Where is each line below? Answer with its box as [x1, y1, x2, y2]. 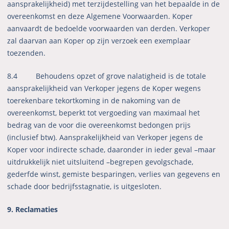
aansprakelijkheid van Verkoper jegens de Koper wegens [7, 83, 201, 94]
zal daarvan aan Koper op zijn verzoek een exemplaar [7, 36, 191, 46]
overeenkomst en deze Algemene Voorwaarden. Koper [7, 11, 193, 21]
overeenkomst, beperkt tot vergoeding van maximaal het [7, 108, 200, 118]
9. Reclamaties [7, 204, 58, 215]
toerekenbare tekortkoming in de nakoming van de [7, 96, 181, 106]
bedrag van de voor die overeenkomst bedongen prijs [7, 120, 191, 130]
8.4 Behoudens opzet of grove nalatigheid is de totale [7, 71, 207, 81]
